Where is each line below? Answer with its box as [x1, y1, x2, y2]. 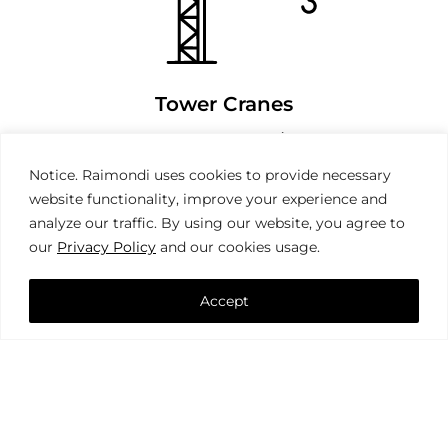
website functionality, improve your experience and [29, 189, 387, 208]
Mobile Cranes [151, 347, 297, 372]
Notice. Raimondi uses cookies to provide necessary [29, 165, 391, 184]
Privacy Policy [57, 237, 156, 256]
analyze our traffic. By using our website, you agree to [29, 213, 405, 232]
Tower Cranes [155, 91, 293, 116]
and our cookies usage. [156, 237, 320, 256]
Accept [199, 291, 249, 310]
